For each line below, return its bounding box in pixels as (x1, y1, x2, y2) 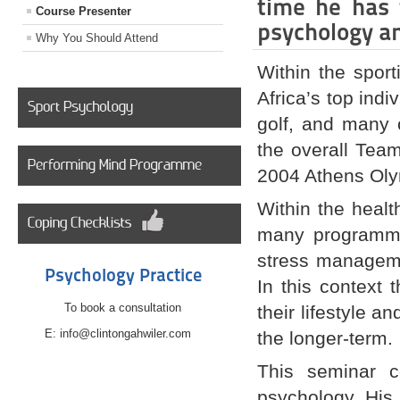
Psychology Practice (44, 264, 202, 287)
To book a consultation (64, 301, 181, 315)
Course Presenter (36, 4, 131, 19)
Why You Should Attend (36, 31, 158, 46)
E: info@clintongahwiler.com (44, 327, 202, 341)
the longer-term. (257, 328, 394, 349)
